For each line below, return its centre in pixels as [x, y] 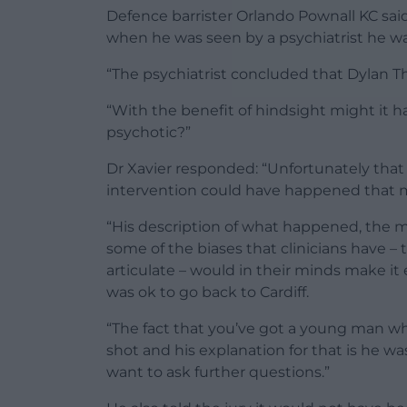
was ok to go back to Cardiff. [208, 292]
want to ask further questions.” [218, 372]
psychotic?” [149, 132]
